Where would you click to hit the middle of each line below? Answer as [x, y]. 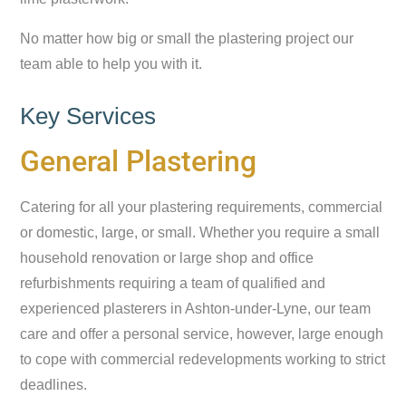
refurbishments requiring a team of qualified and [173, 283]
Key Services [88, 116]
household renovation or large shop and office [167, 258]
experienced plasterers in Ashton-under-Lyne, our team [196, 309]
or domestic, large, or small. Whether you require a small [200, 232]
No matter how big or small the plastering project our [187, 39]
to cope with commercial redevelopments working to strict [203, 359]
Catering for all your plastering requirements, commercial [202, 207]
